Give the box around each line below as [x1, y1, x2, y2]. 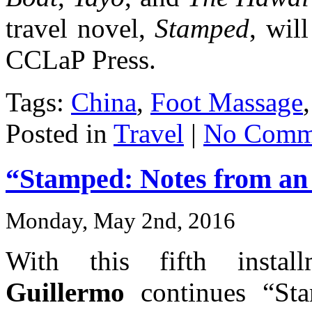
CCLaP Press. [6, 45, 156, 75]
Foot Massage [150, 87, 303, 118]
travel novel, [6, 13, 155, 44]
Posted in [6, 118, 114, 149]
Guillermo [6, 276, 125, 307]
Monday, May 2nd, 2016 [6, 208, 235, 233]
